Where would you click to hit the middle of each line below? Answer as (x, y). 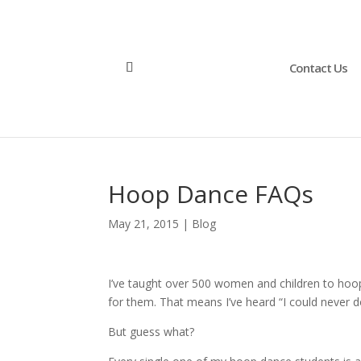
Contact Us (318, 68)
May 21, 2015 (144, 224)
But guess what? (151, 332)
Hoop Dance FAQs (211, 194)
